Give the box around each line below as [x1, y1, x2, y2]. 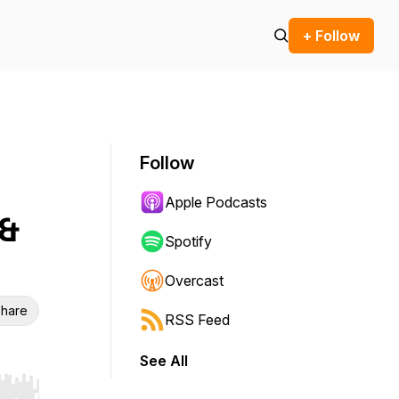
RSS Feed [165, 311, 230, 329]
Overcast [165, 272, 224, 289]
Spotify [165, 232, 212, 250]
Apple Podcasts [165, 193, 267, 211]
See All [140, 352, 188, 370]
